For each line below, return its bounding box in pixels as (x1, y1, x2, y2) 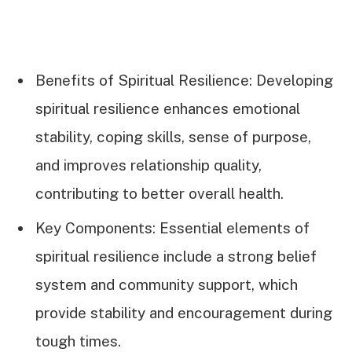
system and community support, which (35, 276, 298, 294)
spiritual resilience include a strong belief (35, 247, 317, 266)
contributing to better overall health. (35, 184, 284, 202)
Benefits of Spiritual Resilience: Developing (35, 71, 333, 89)
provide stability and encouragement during (35, 304, 332, 322)
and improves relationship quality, (35, 156, 262, 174)
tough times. (35, 332, 121, 350)
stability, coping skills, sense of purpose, (35, 127, 311, 145)
